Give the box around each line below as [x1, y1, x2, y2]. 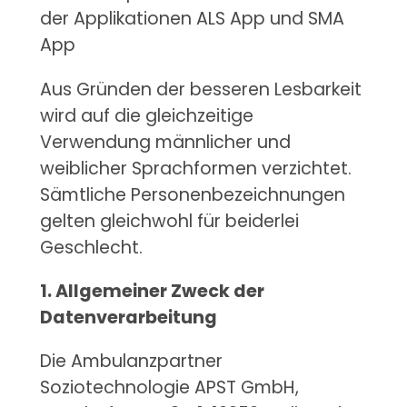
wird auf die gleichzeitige [39, 103, 253, 128]
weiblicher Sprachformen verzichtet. [39, 155, 352, 181]
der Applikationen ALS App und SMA [39, 6, 344, 32]
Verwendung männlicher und [39, 129, 291, 154]
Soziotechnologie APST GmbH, [39, 375, 299, 401]
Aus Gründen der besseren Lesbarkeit [39, 76, 362, 102]
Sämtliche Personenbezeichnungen [39, 182, 345, 207]
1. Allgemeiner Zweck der [39, 278, 264, 303]
